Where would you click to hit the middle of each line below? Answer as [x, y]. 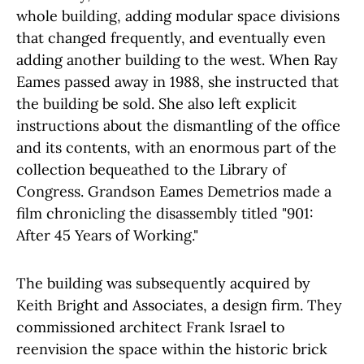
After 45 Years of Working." [107, 235]
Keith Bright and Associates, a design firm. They [179, 305]
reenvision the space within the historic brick [172, 349]
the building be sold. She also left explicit [156, 103]
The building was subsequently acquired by [163, 283]
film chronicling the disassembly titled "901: [165, 213]
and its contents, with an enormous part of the [176, 147]
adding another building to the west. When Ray [177, 59]
